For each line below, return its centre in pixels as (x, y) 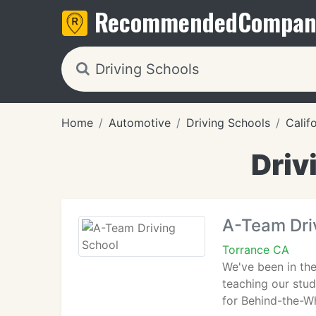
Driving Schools (228, 123)
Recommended (166, 22)
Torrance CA (256, 250)
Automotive (140, 123)
